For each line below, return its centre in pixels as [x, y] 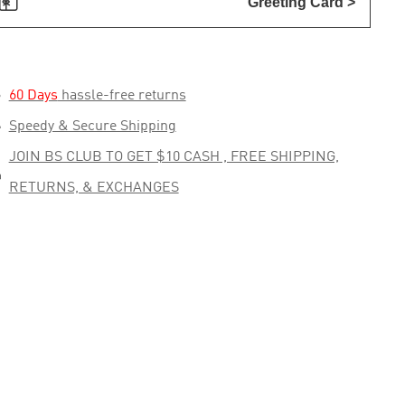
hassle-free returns [122, 96]
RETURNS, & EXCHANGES [94, 188]
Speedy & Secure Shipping [92, 127]
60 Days [33, 96]
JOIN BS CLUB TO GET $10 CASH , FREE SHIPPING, [174, 157]
